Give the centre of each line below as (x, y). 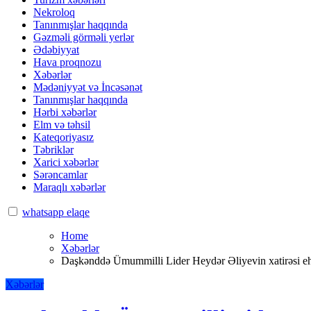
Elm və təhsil (62, 124)
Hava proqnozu (67, 62)
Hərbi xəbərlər (65, 112)
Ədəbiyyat (56, 49)
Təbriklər (53, 149)
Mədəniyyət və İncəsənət (88, 87)
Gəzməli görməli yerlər (84, 37)
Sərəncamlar (60, 174)
